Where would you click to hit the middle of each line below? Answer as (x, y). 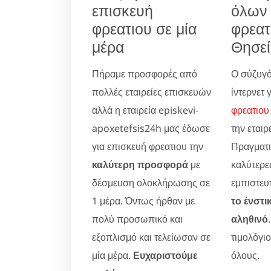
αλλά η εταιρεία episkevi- (145, 110)
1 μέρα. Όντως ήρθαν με (143, 201)
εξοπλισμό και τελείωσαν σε (151, 237)
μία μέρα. (113, 255)
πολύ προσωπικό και (137, 219)
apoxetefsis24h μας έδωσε (151, 128)
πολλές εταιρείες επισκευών (152, 92)
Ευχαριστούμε (165, 255)
